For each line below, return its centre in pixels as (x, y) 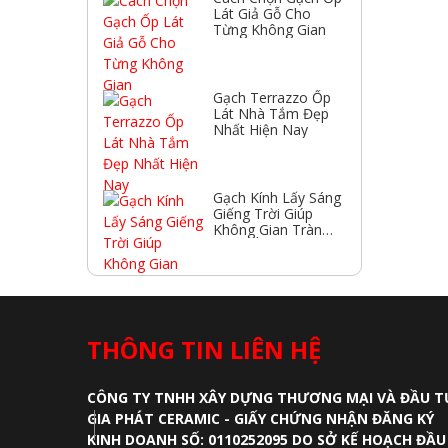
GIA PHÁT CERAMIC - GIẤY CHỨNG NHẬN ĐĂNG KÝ (260, 418)
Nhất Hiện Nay (260, 129)
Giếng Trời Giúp (263, 213)
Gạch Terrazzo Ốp (272, 97)
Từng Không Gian (269, 29)
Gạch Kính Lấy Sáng (277, 197)
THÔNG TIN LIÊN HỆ (204, 349)
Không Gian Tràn (267, 229)
